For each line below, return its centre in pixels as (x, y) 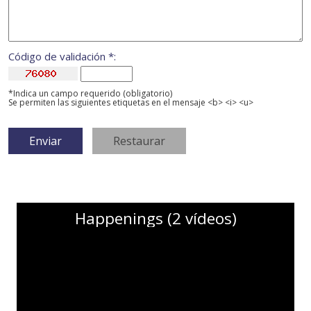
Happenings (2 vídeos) (155, 219)
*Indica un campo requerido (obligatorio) (90, 94)
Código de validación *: (62, 57)
